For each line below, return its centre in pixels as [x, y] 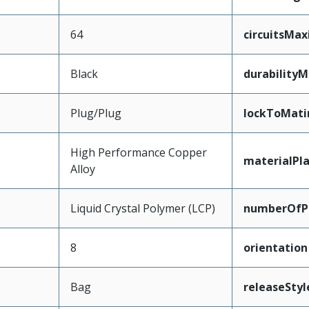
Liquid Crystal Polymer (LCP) [142, 208]
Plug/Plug [96, 113]
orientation [275, 247]
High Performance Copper [138, 152]
